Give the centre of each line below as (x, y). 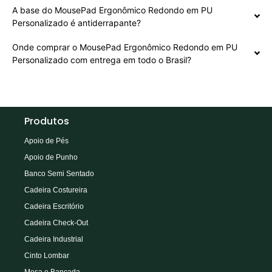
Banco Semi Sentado (59, 173)
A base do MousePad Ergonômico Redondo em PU (112, 10)
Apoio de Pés (46, 141)
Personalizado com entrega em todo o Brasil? (102, 59)
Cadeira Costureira (56, 190)
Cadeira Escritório (54, 206)
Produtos (47, 121)
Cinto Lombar (47, 255)
